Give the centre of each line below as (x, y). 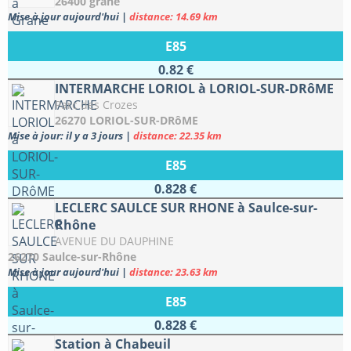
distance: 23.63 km (174, 272)
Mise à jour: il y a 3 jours (67, 136)
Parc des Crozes (96, 105)
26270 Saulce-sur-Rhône (72, 257)
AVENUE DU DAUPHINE (114, 241)
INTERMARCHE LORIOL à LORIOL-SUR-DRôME (194, 89)
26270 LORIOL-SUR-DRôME (127, 120)
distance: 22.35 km (177, 136)
